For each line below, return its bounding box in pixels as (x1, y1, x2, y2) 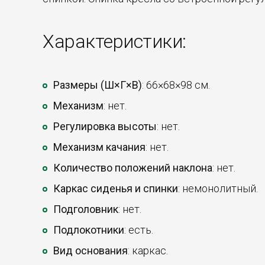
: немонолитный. (178, 182, 258, 195)
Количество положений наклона (53, 161, 212, 174)
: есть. (124, 224, 153, 236)
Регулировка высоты (53, 120, 157, 132)
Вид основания (53, 244, 128, 257)
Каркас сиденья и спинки (53, 182, 178, 195)
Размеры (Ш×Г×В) (53, 79, 142, 91)
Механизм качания (53, 141, 146, 153)
